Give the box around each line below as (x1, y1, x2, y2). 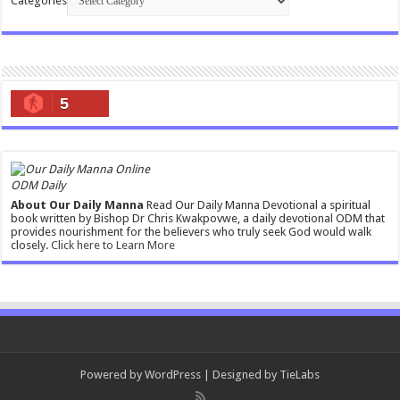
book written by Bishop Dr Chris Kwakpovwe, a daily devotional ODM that (11, 211, 386, 225)
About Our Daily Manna (11, 197, 145, 212)
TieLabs (279, 367, 320, 381)
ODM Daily (11, 178, 66, 192)
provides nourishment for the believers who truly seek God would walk (11, 224, 372, 238)
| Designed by (201, 367, 279, 381)
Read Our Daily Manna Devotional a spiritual (144, 197, 371, 212)
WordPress (145, 367, 201, 381)
